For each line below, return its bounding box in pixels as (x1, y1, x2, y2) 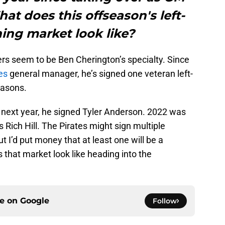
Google (20, 196, 49, 206)
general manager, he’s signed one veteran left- (8, 68, 193, 79)
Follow (153, 196, 177, 206)
